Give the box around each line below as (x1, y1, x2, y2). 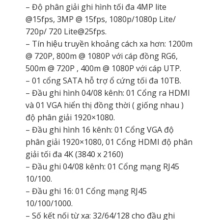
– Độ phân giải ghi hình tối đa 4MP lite (25, 1, 166, 12)
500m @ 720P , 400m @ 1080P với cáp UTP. (25, 62, 181, 74)
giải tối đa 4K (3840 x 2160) (25, 148, 123, 160)
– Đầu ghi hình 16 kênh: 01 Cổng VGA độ (25, 124, 174, 135)
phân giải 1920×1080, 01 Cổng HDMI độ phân (25, 136, 192, 147)
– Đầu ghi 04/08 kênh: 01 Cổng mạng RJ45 (25, 161, 179, 172)
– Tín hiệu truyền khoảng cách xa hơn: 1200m (25, 38, 192, 49)
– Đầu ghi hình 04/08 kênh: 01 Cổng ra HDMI (25, 87, 190, 98)
